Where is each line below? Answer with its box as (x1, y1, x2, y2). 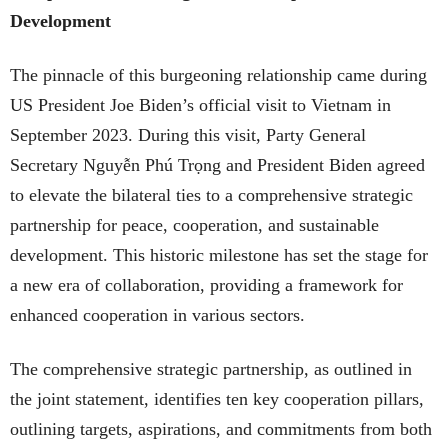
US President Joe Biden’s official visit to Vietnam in (10, 95, 391, 116)
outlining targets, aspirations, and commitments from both (10, 419, 432, 440)
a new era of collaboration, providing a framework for (10, 275, 403, 296)
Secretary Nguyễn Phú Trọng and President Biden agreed (10, 155, 425, 176)
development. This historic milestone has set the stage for (10, 245, 428, 266)
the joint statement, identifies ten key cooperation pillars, (10, 389, 424, 410)
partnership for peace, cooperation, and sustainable (10, 215, 379, 236)
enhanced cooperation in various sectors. (10, 305, 305, 326)
